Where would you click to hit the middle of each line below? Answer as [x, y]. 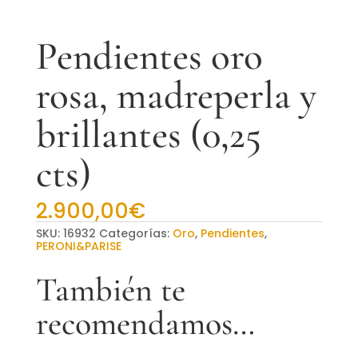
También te [110, 290]
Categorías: [135, 234]
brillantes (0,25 [148, 135]
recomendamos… [145, 324]
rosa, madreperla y [176, 96]
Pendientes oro [149, 57]
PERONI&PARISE [78, 247]
